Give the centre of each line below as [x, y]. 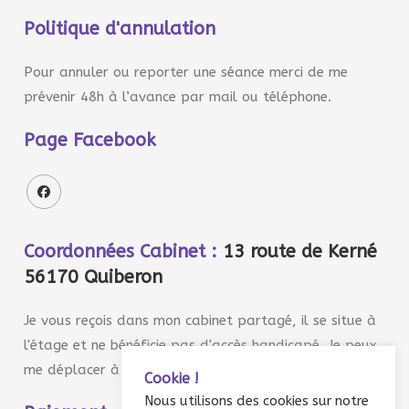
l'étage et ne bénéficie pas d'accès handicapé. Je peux [201, 345]
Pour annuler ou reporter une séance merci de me [186, 72]
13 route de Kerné [300, 252]
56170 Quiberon [94, 277]
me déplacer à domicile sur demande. [148, 370]
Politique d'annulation [120, 29]
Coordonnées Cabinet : [124, 252]
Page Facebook [90, 140]
